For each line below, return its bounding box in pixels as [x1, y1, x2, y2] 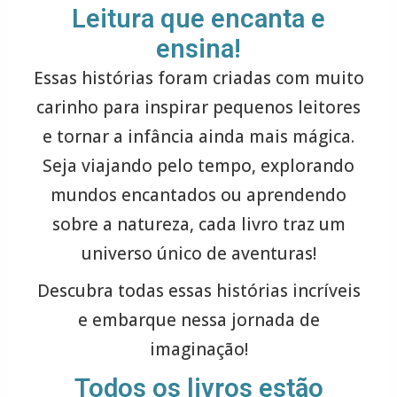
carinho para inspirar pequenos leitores [36, 95, 361, 119]
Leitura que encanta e [72, 3, 325, 34]
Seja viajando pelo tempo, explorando [43, 153, 354, 177]
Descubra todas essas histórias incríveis [36, 279, 361, 303]
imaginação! [149, 338, 248, 362]
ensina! [156, 33, 241, 64]
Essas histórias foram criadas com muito [33, 66, 364, 90]
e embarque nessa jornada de [77, 308, 320, 332]
